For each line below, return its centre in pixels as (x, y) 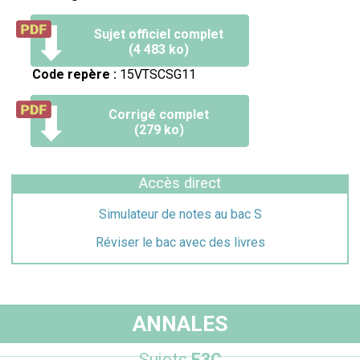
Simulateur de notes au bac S (180, 214)
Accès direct (180, 183)
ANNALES (180, 323)
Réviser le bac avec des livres (180, 242)
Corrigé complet (159, 114)
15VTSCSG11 (156, 74)
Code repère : (74, 74)
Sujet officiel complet (159, 34)
